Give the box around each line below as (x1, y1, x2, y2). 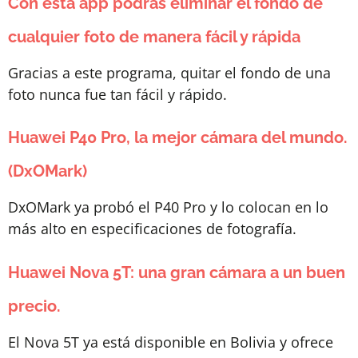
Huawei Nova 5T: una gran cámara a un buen (8, 262, 345, 282)
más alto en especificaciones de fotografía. (8, 219, 296, 239)
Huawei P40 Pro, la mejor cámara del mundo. (8, 128, 348, 148)
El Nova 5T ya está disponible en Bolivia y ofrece (8, 332, 333, 352)
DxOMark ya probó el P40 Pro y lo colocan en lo (8, 197, 328, 217)
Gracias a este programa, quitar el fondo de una (8, 62, 331, 82)
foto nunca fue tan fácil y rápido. (8, 84, 227, 104)
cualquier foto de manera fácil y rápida (8, 26, 300, 46)
